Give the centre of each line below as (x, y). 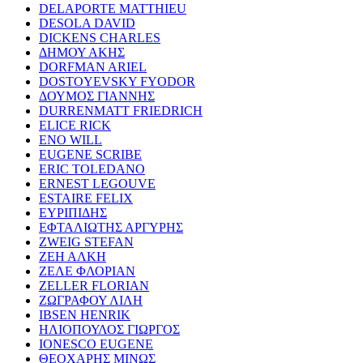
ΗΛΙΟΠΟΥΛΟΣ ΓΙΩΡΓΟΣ (109, 329)
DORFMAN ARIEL (93, 66)
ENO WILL (70, 139)
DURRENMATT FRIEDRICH (121, 110)
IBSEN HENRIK (85, 314)
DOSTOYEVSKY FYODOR (117, 81)
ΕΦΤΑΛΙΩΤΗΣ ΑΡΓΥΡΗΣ (111, 227)
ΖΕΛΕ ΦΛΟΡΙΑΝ (87, 271)
